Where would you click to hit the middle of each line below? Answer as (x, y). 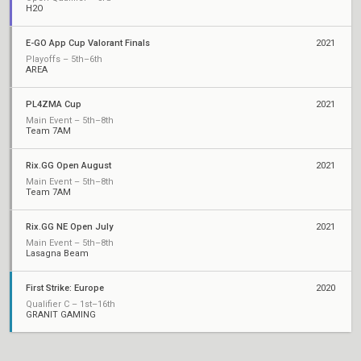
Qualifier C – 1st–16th (71, 304)
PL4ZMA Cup (54, 104)
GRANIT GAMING (61, 315)
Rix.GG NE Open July (69, 227)
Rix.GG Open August (68, 166)
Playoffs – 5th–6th (64, 59)
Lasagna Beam (57, 253)
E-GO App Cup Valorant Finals (88, 43)
